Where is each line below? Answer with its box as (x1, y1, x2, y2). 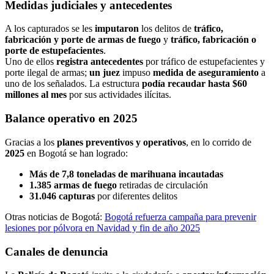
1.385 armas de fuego (29, 179, 117, 190)
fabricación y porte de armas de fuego (5, 34, 161, 45)
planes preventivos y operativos (57, 136, 186, 147)
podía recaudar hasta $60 (142, 78, 247, 89)
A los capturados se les (5, 23, 95, 34)
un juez (89, 67, 120, 78)
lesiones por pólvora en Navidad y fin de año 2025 (5, 222, 200, 233)
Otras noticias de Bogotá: (5, 211, 105, 222)
